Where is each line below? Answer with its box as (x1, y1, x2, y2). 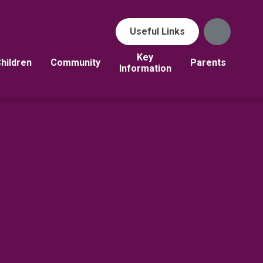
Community (50, 57, 100, 69)
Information (119, 62, 171, 74)
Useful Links (129, 26, 185, 38)
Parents (190, 57, 226, 69)
